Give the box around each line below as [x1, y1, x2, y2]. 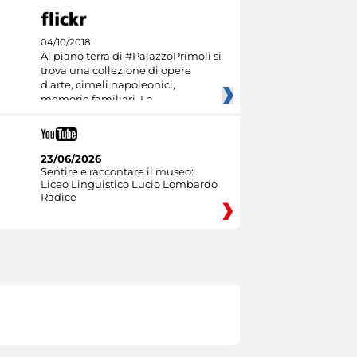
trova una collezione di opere [40, 64, 191, 77]
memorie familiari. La [40, 92, 153, 106]
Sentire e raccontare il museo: [40, 164, 194, 178]
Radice [40, 190, 76, 203]
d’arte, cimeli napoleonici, [40, 78, 175, 92]
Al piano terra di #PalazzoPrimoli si [40, 49, 222, 63]
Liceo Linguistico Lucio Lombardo [40, 177, 218, 190]
